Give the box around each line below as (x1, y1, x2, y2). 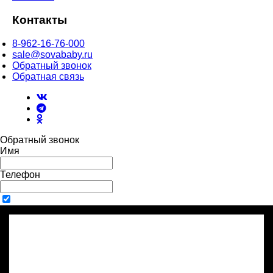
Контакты (12, 13, 67, 27)
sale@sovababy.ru (12, 49, 93, 60)
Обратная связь (12, 71, 84, 82)
